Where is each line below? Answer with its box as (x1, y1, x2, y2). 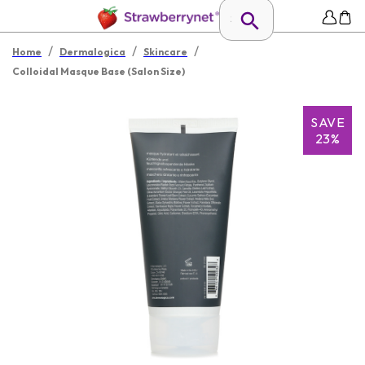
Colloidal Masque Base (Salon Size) (12, 65, 185, 77)
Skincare (143, 46, 187, 58)
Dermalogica (59, 46, 125, 58)
